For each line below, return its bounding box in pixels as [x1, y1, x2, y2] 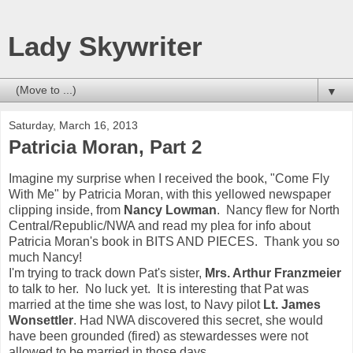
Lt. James [263, 297, 321, 311]
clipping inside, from [9, 203, 124, 217]
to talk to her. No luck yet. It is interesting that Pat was [9, 281, 309, 295]
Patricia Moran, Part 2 [9, 136, 202, 158]
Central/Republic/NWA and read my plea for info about [9, 218, 310, 232]
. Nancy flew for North [217, 203, 340, 217]
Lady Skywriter [8, 32, 203, 61]
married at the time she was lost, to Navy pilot [9, 297, 263, 311]
